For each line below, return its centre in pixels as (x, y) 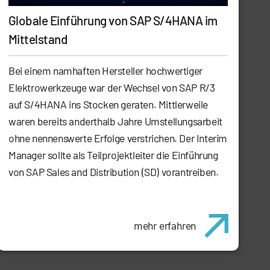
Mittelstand (38, 39)
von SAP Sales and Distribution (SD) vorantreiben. (114, 172)
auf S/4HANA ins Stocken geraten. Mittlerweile (108, 105)
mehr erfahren (165, 226)
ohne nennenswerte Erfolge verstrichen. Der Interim (118, 138)
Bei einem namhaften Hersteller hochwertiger (105, 71)
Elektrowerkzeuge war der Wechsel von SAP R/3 (112, 88)
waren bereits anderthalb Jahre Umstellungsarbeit (115, 121)
